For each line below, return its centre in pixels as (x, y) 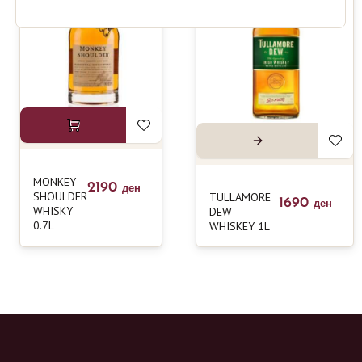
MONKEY (55, 181)
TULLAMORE (240, 197)
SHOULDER (60, 196)
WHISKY (53, 210)
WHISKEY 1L (240, 226)
